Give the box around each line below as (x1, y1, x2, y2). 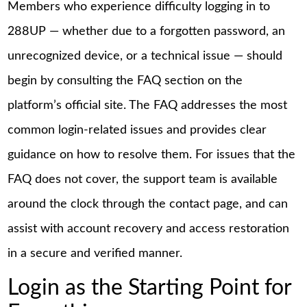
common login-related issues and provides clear (8, 124, 267, 137)
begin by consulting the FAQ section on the (8, 75, 243, 88)
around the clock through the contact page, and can (8, 198, 288, 211)
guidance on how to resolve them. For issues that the (8, 149, 296, 162)
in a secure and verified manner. (8, 247, 183, 260)
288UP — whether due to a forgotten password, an (8, 25, 286, 38)
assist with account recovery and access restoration (8, 223, 290, 236)
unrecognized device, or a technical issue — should (8, 50, 283, 63)
